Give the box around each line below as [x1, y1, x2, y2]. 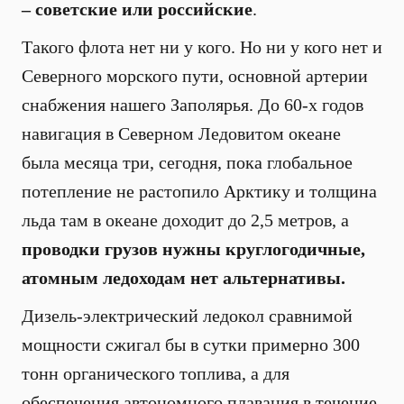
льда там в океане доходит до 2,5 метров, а [22, 210, 349, 230]
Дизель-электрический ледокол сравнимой [22, 306, 353, 326]
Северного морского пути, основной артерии [22, 66, 368, 86]
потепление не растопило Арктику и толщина [22, 181, 377, 201]
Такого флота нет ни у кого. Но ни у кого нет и [22, 37, 382, 57]
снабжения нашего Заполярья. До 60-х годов [22, 95, 363, 115]
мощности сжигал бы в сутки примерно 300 [22, 335, 360, 354]
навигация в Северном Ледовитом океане [22, 124, 341, 143]
